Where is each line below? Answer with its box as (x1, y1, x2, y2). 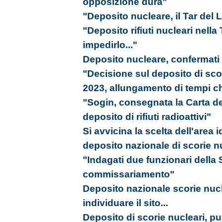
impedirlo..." (83, 39, 137, 51)
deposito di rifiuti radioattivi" (83, 111, 211, 122)
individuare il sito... (83, 197, 168, 209)
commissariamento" (83, 168, 174, 180)
